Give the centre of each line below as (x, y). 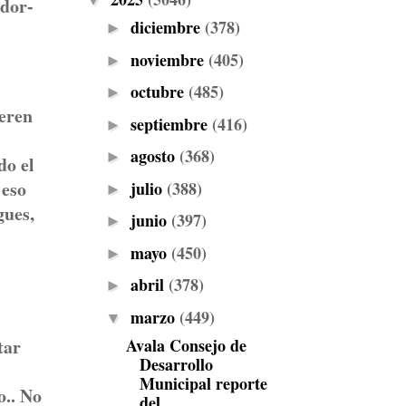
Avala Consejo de (186, 345)
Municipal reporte (203, 383)
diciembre (167, 27)
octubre (159, 92)
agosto (155, 156)
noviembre (169, 59)
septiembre (171, 124)
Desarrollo (176, 364)
